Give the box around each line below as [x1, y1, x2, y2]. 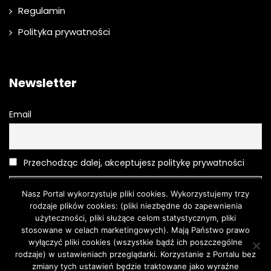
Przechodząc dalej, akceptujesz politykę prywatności [21, 157, 244, 169]
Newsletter [9, 74, 77, 92]
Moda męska [210, 254, 259, 265]
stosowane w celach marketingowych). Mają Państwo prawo [21, 225, 250, 235]
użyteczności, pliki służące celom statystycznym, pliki [35, 213, 236, 223]
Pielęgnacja [158, 254, 202, 265]
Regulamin [18, 4, 65, 18]
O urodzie [71, 254, 105, 265]
